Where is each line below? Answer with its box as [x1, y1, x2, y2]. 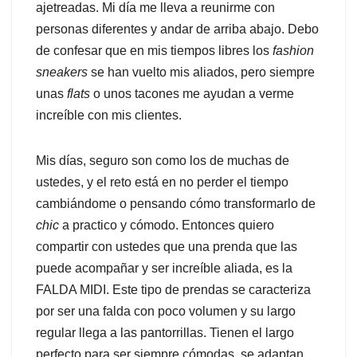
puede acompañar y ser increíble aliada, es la [36, 261, 292, 276]
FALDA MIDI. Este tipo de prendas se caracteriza [36, 283, 311, 297]
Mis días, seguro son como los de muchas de [36, 154, 289, 168]
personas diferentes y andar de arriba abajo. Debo [36, 22, 319, 37]
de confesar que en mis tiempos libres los [36, 44, 273, 58]
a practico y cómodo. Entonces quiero [59, 218, 274, 233]
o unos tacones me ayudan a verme [90, 87, 294, 101]
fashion [273, 44, 314, 58]
